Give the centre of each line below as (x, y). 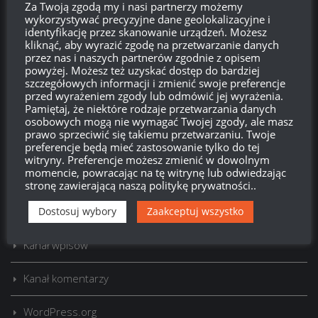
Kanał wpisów (56, 245)
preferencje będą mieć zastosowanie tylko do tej (142, 147)
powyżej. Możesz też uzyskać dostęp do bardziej (142, 70)
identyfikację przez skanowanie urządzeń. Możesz (146, 32)
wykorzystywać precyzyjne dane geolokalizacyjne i (148, 19)
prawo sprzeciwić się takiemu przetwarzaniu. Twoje (150, 134)
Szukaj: (27, 95)
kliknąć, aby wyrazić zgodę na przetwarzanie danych (152, 45)
